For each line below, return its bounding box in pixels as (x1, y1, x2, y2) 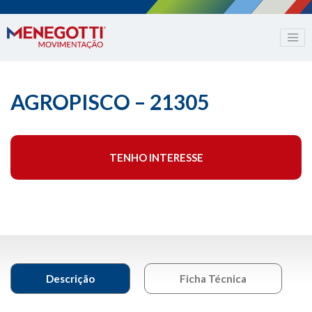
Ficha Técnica (180, 272, 247, 286)
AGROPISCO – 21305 (10, 89, 209, 115)
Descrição (46, 272, 95, 286)
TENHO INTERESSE (109, 151, 203, 164)
